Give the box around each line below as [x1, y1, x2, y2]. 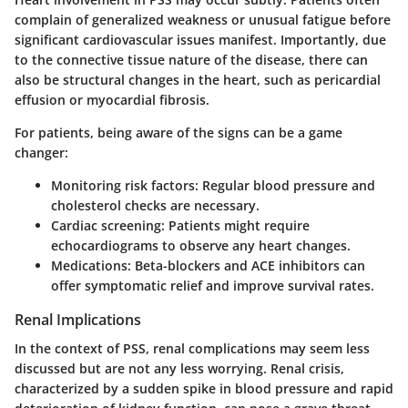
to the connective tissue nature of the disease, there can [15, 50, 368, 68]
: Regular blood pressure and [195, 176, 375, 194]
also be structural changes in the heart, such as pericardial [15, 70, 381, 88]
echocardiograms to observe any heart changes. [51, 236, 351, 254]
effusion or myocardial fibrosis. [15, 90, 209, 108]
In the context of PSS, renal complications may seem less [15, 339, 370, 357]
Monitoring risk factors [51, 176, 195, 194]
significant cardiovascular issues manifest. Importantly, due [15, 30, 386, 48]
